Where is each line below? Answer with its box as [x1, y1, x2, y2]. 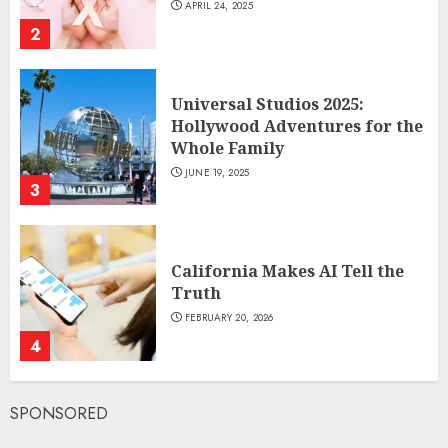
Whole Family [171, 137, 284, 160]
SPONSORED [10, 402, 108, 426]
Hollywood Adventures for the [171, 115, 423, 138]
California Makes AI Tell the [171, 260, 404, 283]
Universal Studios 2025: [171, 93, 364, 116]
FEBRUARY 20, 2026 [184, 310, 274, 326]
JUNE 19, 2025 [184, 165, 250, 181]
